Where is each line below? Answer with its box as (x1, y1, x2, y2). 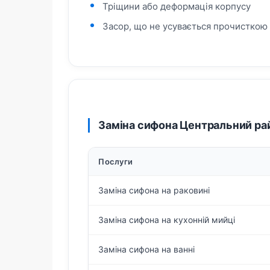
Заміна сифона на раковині (98, 185, 210, 195)
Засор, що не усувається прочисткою (102, 20, 268, 32)
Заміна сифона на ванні (98, 244, 195, 254)
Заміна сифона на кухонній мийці (98, 215, 236, 225)
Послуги (98, 157, 133, 166)
